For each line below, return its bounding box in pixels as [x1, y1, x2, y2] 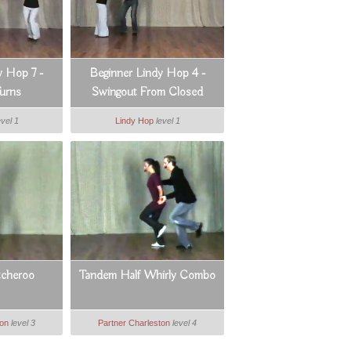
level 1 [155, 115, 180, 125]
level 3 [11, 317, 36, 327]
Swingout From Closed [92, 84, 204, 100]
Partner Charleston [98, 317, 171, 327]
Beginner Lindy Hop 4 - [89, 65, 206, 81]
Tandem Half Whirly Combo [79, 267, 216, 284]
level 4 [172, 317, 197, 327]
